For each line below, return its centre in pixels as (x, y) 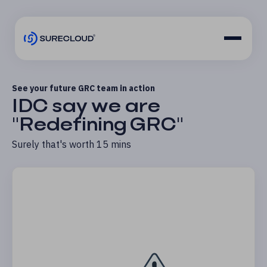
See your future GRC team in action (83, 88)
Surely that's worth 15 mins (72, 144)
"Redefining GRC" (98, 124)
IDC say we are (86, 106)
